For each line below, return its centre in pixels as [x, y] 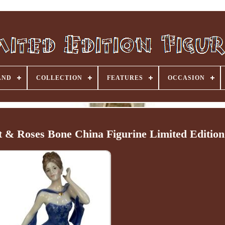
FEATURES [125, 78]
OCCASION [186, 78]
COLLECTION [59, 78]
